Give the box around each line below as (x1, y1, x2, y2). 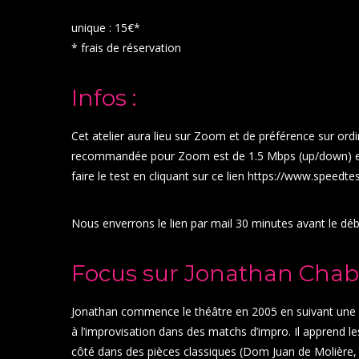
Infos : (71, 83, 136, 111)
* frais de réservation (71, 39, 181, 55)
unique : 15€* (71, 19, 140, 35)
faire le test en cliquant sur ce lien (71, 167, 248, 184)
